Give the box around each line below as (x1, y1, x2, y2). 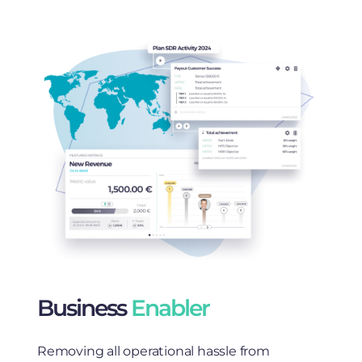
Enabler (131, 294, 209, 322)
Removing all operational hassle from (37, 343, 270, 360)
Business (37, 294, 131, 322)
